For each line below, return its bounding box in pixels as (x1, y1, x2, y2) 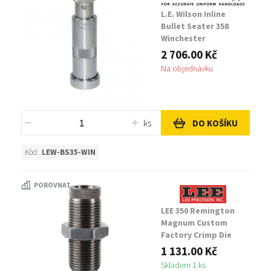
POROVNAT (34, 180, 71, 189)
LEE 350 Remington (161, 205, 235, 216)
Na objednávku (161, 63, 213, 74)
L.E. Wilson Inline (161, 8, 226, 19)
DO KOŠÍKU (192, 117, 238, 129)
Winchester (161, 33, 206, 44)
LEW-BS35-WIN (42, 147, 96, 157)
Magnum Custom (161, 217, 227, 228)
